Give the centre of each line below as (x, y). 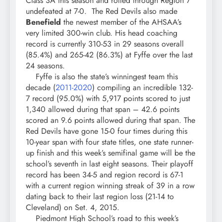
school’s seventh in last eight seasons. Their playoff (110, 164)
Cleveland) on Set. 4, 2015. (73, 208)
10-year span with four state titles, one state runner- (110, 142)
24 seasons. (45, 66)
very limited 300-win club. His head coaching (102, 33)
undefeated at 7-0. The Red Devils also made (102, 11)
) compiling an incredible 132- (142, 88)
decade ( (41, 88)
